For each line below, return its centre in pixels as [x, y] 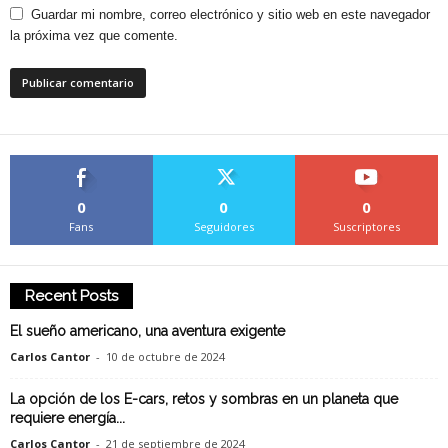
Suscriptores [367, 226]
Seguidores [223, 226]
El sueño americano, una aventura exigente [147, 330]
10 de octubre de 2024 [165, 356]
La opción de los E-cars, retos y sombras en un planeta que [204, 398]
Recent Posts [71, 295]
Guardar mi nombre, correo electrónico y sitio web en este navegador [230, 14]
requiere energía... [67, 417]
